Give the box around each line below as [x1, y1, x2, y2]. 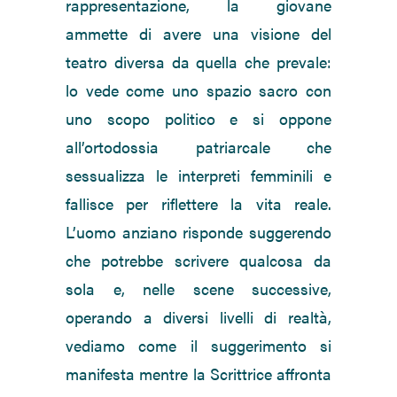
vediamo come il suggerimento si [66, 334, 331, 357]
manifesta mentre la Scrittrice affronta [66, 362, 331, 385]
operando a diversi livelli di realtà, [66, 306, 331, 329]
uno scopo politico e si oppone [66, 107, 331, 130]
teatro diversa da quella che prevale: [66, 51, 331, 74]
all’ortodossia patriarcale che [66, 136, 331, 159]
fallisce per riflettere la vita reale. [66, 192, 331, 215]
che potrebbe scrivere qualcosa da [66, 249, 331, 272]
